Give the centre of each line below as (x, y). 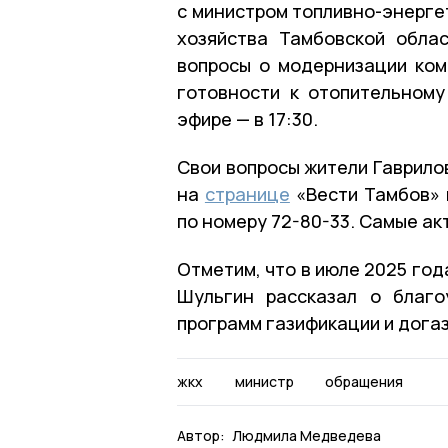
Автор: (201, 435)
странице (247, 193)
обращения (364, 381)
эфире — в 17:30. (247, 118)
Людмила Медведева (306, 435)
